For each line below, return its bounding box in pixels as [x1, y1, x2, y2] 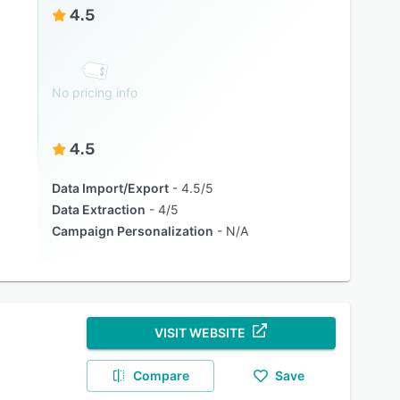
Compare [133, 368, 190, 383]
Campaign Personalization [51, 223, 213, 238]
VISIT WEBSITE [154, 325, 246, 340]
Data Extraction [51, 202, 146, 217]
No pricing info [51, 85, 137, 100]
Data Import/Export [51, 180, 169, 196]
